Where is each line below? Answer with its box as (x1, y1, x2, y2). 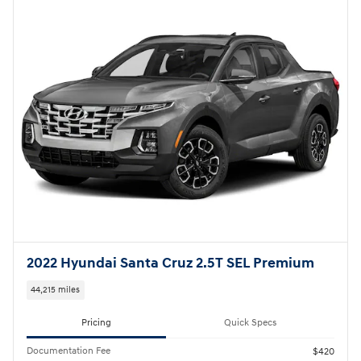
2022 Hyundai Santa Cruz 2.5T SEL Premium (27, 255, 314, 273)
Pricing (81, 317, 111, 330)
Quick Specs (224, 317, 276, 330)
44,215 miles (31, 284, 81, 296)
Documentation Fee (27, 344, 110, 357)
